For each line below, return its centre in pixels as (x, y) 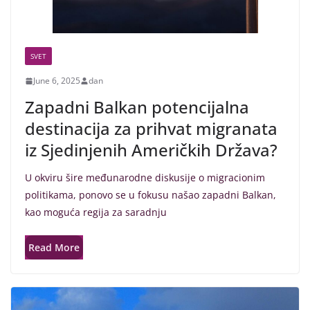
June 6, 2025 (57, 81)
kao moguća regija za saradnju (96, 212)
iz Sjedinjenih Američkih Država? (151, 150)
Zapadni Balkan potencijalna (137, 107)
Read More (54, 248)
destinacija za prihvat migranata (151, 129)
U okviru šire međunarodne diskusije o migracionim (145, 178)
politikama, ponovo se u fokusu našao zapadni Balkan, (151, 195)
